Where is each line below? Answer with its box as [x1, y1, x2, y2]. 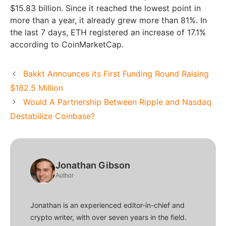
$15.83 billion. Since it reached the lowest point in [10, 3, 201, 13]
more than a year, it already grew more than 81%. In [10, 15, 207, 25]
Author [55, 172, 74, 179]
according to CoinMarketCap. [10, 39, 124, 49]
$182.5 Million [10, 82, 63, 93]
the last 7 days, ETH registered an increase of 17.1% [10, 27, 206, 37]
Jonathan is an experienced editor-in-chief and [30, 200, 185, 209]
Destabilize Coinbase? [10, 110, 95, 121]
